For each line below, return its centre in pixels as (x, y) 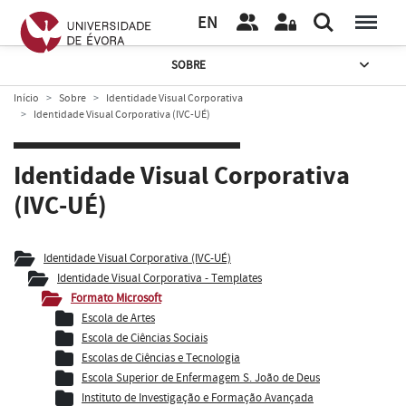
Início (26, 98)
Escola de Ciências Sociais (145, 338)
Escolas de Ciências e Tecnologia (161, 358)
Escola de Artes (118, 318)
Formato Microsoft (116, 298)
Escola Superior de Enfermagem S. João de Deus (201, 377)
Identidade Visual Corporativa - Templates (159, 278)
